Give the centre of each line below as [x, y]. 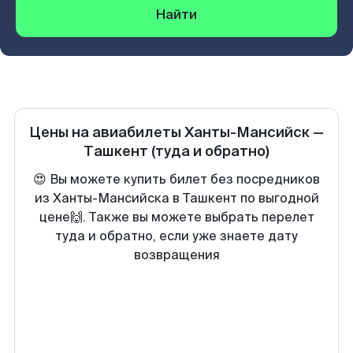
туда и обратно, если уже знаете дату [176, 236]
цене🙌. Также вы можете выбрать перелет [176, 217]
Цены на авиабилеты [107, 132]
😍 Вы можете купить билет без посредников [176, 179]
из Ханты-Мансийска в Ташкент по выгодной [176, 198]
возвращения [176, 255]
